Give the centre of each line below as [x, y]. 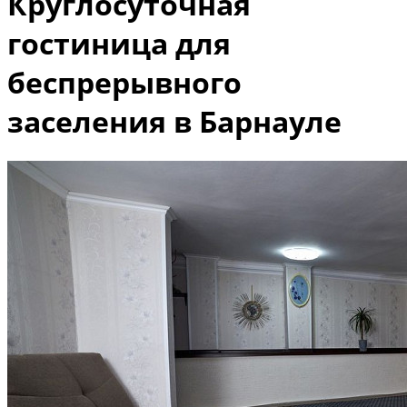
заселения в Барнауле [174, 122]
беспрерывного [124, 83]
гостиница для [119, 44]
